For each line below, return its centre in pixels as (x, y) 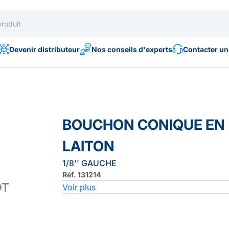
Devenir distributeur (44, 49)
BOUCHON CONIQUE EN (144, 125)
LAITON (88, 146)
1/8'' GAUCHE (89, 163)
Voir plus (79, 187)
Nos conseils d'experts (132, 49)
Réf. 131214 (82, 175)
